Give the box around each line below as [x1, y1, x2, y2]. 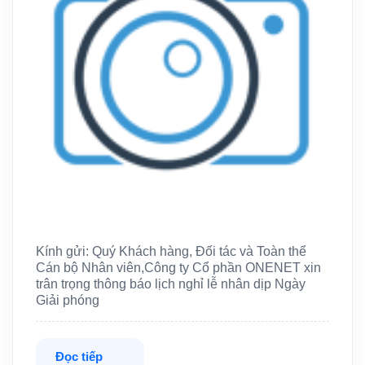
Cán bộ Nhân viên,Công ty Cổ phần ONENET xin [36, 261, 321, 275]
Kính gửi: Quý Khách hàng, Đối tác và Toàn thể [36, 244, 306, 259]
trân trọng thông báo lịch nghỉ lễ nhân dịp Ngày [36, 277, 306, 292]
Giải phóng [36, 293, 99, 308]
